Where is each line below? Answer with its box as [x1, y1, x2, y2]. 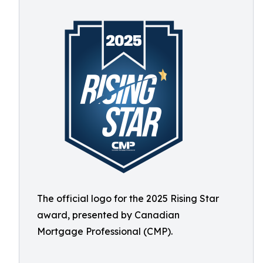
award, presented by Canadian [37, 209, 180, 221]
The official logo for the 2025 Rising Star [37, 193, 219, 204]
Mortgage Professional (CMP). [37, 225, 173, 237]
